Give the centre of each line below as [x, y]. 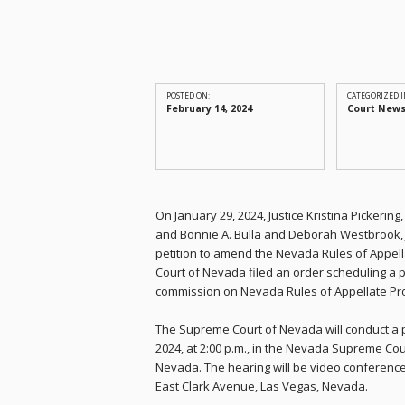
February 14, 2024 [209, 109]
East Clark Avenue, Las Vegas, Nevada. [262, 386]
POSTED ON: [188, 96]
